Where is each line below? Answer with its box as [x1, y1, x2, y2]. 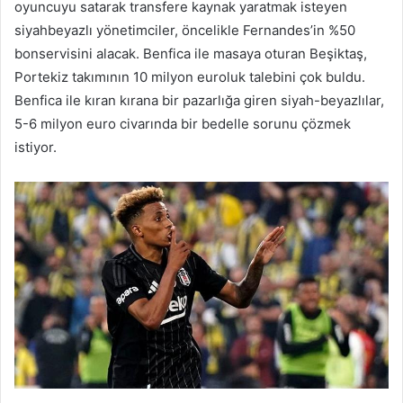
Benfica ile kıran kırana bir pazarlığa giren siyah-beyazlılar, [14, 91, 384, 109]
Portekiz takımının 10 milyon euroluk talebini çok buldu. [14, 67, 365, 85]
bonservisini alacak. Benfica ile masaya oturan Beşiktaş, [14, 44, 367, 62]
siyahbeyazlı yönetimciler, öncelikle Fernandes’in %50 [14, 21, 355, 39]
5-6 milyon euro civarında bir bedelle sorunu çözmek [14, 114, 351, 132]
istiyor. [14, 138, 57, 156]
